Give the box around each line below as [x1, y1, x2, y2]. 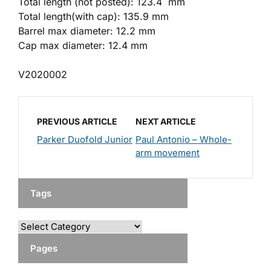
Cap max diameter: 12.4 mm [18, 39, 148, 51]
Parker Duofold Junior [37, 133, 132, 145]
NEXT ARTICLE [135, 116, 196, 126]
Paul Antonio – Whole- [135, 133, 232, 145]
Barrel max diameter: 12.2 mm [18, 24, 155, 37]
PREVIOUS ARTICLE [37, 116, 117, 126]
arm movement [135, 146, 200, 158]
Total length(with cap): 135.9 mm [18, 10, 169, 22]
